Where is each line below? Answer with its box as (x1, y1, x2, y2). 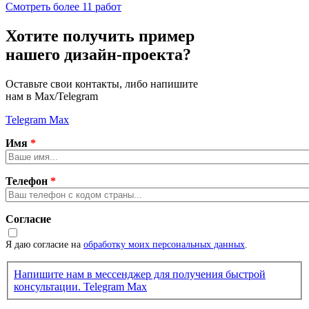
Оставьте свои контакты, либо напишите (6, 78, 198, 90)
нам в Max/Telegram (6, 90, 98, 103)
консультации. (14, 281, 83, 293)
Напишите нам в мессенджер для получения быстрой (14, 268, 266, 281)
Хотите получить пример (6, 27, 195, 46)
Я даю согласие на (6, 239, 83, 250)
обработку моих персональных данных (83, 239, 245, 250)
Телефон (6, 175, 50, 188)
